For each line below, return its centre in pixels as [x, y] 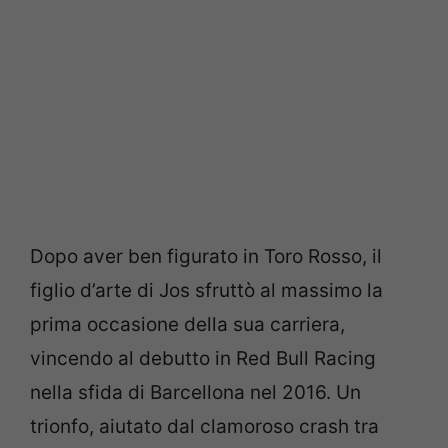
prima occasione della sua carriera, [187, 324]
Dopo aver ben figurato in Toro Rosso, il [206, 256]
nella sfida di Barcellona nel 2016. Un [195, 392]
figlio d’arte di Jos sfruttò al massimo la [206, 290]
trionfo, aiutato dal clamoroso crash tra [204, 426]
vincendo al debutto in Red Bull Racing [203, 358]
